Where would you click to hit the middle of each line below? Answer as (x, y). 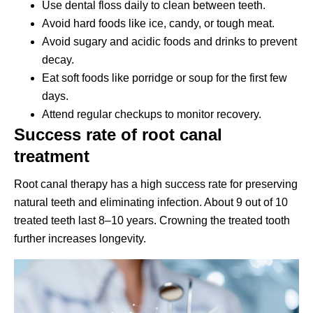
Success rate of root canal (118, 134)
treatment (52, 156)
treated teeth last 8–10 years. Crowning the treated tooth (152, 220)
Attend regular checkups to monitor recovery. (152, 114)
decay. (58, 59)
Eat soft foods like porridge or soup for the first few (165, 78)
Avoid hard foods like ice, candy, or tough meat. (158, 23)
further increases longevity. (80, 238)
